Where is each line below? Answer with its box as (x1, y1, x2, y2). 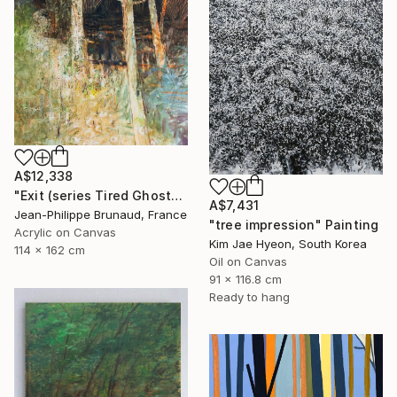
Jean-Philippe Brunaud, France (14, 206, 187, 222)
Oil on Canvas (209, 253, 287, 269)
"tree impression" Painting (209, 216, 379, 232)
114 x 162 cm (14, 242, 85, 257)
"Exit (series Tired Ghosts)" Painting (171, 187, 183, 203)
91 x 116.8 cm (209, 271, 282, 286)
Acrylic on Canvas (14, 224, 116, 239)
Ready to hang (209, 289, 290, 304)
